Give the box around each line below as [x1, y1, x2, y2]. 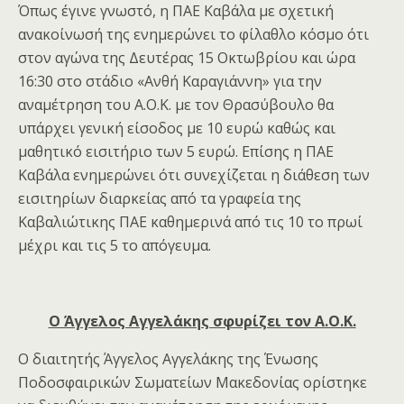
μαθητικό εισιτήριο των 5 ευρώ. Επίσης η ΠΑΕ [18, 142, 334, 162]
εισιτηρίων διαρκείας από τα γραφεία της [18, 188, 301, 209]
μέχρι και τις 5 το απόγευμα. [18, 235, 211, 256]
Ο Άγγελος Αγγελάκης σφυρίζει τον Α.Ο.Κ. [48, 311, 356, 332]
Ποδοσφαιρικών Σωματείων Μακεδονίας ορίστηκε [18, 372, 367, 393]
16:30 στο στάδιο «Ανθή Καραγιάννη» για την [18, 71, 322, 92]
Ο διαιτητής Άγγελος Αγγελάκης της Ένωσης [18, 349, 318, 370]
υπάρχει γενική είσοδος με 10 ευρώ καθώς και [18, 118, 335, 139]
